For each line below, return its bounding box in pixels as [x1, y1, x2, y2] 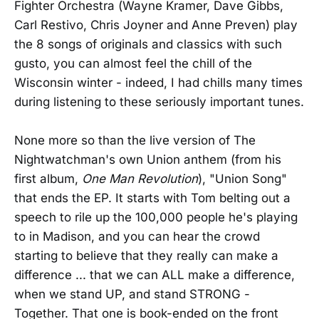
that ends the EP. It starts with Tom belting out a [14, 191, 291, 205]
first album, [14, 172, 82, 186]
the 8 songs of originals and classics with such [14, 37, 282, 51]
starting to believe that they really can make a [14, 249, 278, 263]
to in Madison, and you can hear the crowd [14, 229, 260, 244]
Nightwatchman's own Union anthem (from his [14, 152, 281, 167]
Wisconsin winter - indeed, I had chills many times [14, 75, 303, 90]
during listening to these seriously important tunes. [14, 95, 304, 109]
